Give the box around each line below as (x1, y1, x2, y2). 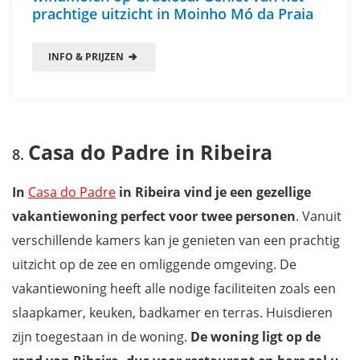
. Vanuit (296, 207, 342, 225)
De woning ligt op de (190, 327, 321, 346)
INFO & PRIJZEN (48, 49, 126, 63)
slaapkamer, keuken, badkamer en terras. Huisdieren (12, 303, 333, 321)
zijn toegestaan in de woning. (12, 327, 190, 346)
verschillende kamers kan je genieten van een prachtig (12, 231, 340, 249)
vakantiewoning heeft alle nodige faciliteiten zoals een (12, 279, 336, 297)
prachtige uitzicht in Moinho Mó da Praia (32, 3, 313, 23)
